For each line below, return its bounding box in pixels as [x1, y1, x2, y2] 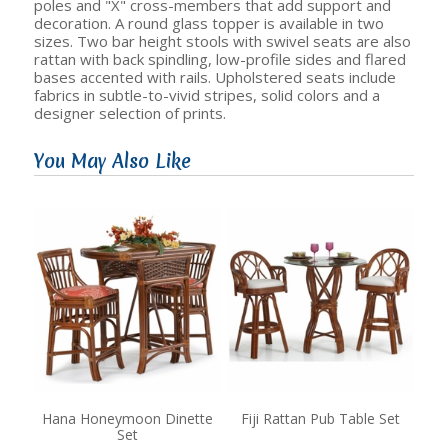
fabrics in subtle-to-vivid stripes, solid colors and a [34, 85, 380, 105]
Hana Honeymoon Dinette [41, 409, 213, 428]
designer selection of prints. [34, 103, 226, 123]
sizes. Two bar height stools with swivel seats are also [34, 31, 411, 51]
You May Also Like [34, 148, 191, 174]
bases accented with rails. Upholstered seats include [34, 67, 396, 87]
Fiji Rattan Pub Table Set [241, 409, 401, 428]
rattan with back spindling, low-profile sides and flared [34, 49, 406, 69]
